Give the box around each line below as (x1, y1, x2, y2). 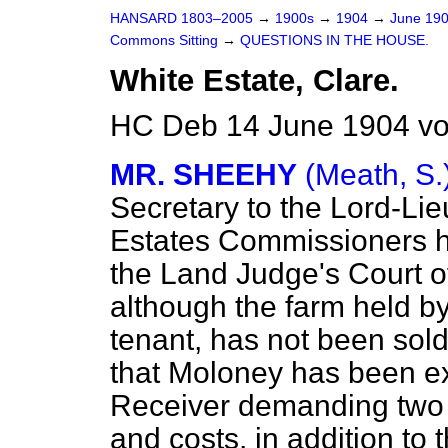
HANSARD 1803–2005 (110, 11, 253, 26)
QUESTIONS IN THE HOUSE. (240, 33, 429, 48)
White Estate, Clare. (110, 63, 399, 98)
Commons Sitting (110, 33, 222, 48)
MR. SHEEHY (110, 158, 297, 191)
